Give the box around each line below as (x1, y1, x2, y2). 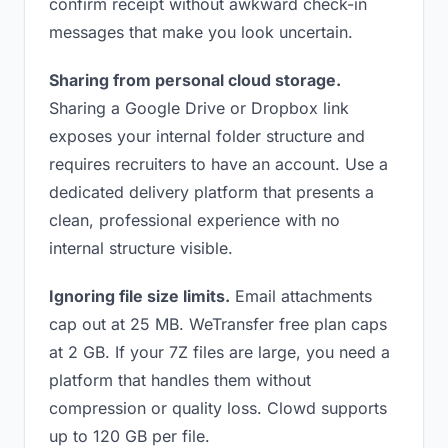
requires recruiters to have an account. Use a (49, 154, 388, 174)
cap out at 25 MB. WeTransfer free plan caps (49, 314, 387, 334)
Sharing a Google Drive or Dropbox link (49, 98, 349, 118)
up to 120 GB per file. (49, 426, 210, 446)
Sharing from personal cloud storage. (49, 70, 341, 90)
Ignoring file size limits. (49, 286, 230, 306)
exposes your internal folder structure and (49, 126, 365, 146)
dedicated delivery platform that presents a (49, 182, 374, 202)
